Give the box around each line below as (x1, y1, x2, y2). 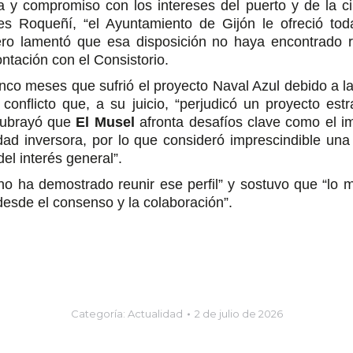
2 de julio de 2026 (194, 307, 283, 320)
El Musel (76, 114, 135, 130)
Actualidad (127, 307, 183, 320)
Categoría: (70, 307, 128, 320)
